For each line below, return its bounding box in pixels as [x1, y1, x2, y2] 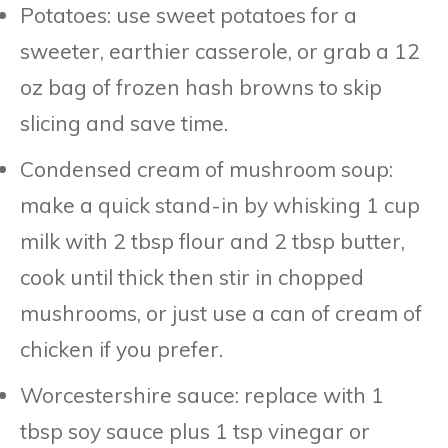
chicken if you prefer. [20, 335, 223, 362]
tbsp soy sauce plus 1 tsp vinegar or [20, 417, 370, 444]
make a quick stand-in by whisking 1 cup [20, 191, 420, 218]
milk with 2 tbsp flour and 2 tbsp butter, [20, 227, 405, 254]
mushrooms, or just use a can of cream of [20, 299, 422, 326]
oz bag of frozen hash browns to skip [20, 73, 382, 100]
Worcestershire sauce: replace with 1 [20, 381, 384, 408]
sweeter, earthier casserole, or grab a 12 [20, 37, 420, 64]
